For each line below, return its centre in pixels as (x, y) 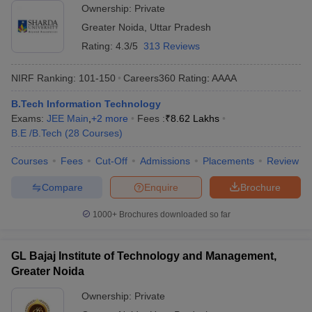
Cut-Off (111, 161)
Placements (228, 161)
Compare (62, 187)
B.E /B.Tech (37, 133)
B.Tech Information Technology (86, 104)
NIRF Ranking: (44, 78)
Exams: (29, 118)
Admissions (165, 161)
